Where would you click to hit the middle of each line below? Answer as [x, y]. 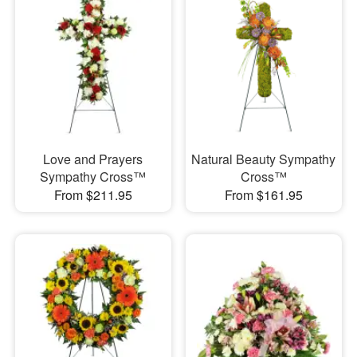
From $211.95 [93, 195]
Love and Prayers [93, 159]
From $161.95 [263, 195]
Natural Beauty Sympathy [264, 159]
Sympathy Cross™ [93, 177]
